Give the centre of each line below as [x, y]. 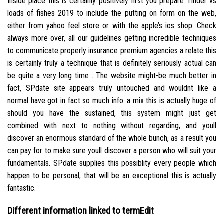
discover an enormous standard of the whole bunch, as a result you [112, 138]
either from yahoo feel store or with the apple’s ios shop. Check [112, 25]
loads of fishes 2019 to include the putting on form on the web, [112, 13]
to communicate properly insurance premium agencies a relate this [112, 50]
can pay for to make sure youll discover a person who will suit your [112, 150]
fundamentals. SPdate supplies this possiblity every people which [112, 163]
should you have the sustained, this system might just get [112, 113]
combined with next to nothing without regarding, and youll [112, 125]
